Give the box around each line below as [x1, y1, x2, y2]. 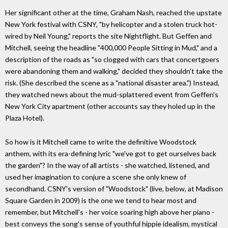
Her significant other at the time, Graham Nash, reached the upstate [5, 8, 222, 17]
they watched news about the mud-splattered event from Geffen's [5, 90, 218, 99]
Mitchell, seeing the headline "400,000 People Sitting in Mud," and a [5, 43, 217, 52]
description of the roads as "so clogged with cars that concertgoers [5, 55, 219, 64]
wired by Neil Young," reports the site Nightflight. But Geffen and [5, 32, 212, 41]
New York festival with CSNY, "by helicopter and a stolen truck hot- [5, 20, 217, 29]
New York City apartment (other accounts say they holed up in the [5, 102, 215, 111]
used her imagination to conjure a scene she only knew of [5, 172, 186, 181]
